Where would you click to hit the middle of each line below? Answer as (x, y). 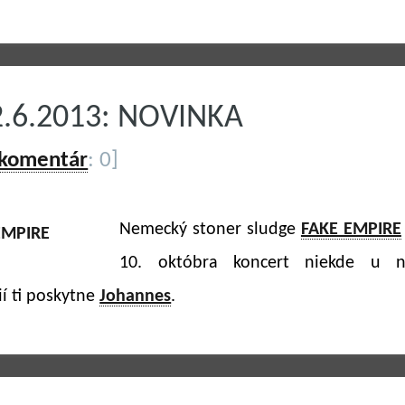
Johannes (136, 297)
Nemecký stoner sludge (210, 230)
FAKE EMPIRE (351, 230)
